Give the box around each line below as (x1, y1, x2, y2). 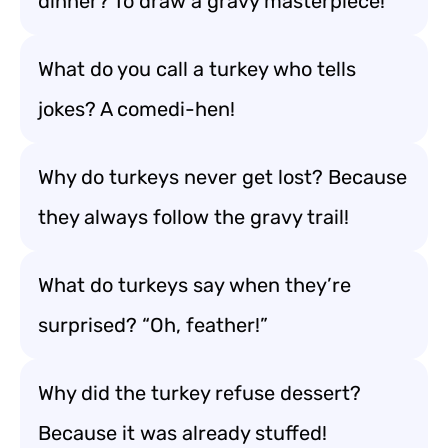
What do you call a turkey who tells (38, 57, 356, 81)
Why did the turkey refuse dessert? (38, 381, 361, 405)
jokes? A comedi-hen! (38, 97, 235, 121)
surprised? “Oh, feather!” (38, 313, 268, 337)
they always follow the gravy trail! (38, 205, 349, 229)
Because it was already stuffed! (38, 421, 327, 445)
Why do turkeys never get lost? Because (38, 165, 407, 189)
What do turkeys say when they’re (38, 273, 351, 297)
